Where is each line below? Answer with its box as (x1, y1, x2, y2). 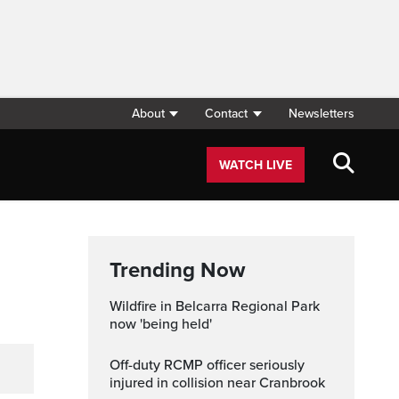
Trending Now (110, 257, 245, 283)
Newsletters (289, 106, 354, 121)
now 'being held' (110, 315, 212, 333)
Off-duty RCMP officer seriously (110, 356, 120, 374)
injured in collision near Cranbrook (110, 374, 325, 392)
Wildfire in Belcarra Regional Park (110, 297, 122, 315)
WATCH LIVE (219, 158, 292, 173)
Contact (205, 106, 248, 121)
